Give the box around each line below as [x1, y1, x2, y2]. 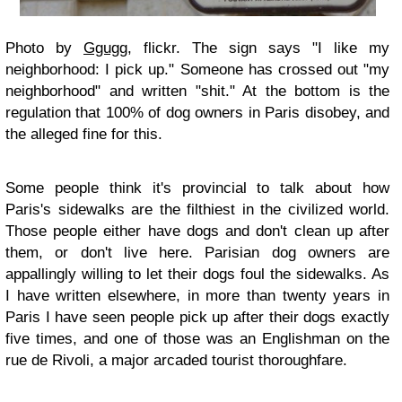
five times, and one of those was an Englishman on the [5, 330, 389, 347]
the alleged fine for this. [5, 126, 162, 143]
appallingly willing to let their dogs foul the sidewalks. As [5, 266, 389, 283]
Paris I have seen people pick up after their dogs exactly [5, 309, 389, 326]
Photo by [5, 39, 83, 57]
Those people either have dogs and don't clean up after [5, 223, 389, 240]
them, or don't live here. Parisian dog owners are [5, 244, 389, 261]
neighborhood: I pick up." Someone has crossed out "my [5, 61, 389, 78]
